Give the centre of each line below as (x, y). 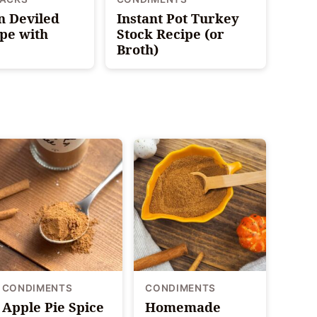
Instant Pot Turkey (178, 18)
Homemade (183, 306)
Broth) (137, 50)
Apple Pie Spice (53, 306)
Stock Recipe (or (170, 34)
